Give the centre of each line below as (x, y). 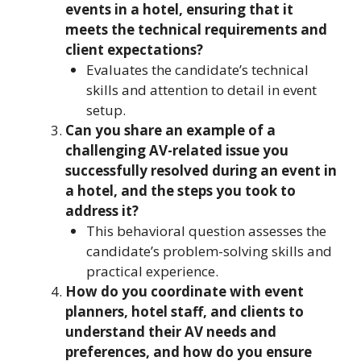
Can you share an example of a (170, 130)
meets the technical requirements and (196, 29)
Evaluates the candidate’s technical (197, 70)
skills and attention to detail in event (201, 90)
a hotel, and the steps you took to (180, 191)
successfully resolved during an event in (201, 170)
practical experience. (152, 271)
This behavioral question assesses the (206, 231)
